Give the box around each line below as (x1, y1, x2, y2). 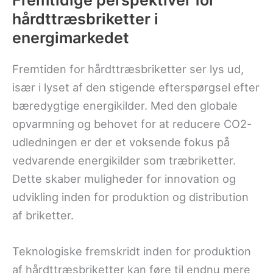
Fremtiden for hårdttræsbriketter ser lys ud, (12, 62, 244, 76)
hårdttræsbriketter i (12, 9, 158, 28)
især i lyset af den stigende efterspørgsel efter (12, 80, 260, 94)
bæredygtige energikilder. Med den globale (12, 98, 238, 112)
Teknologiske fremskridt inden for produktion (12, 244, 251, 258)
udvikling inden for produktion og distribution (12, 190, 249, 204)
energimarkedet (12, 28, 129, 47)
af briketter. (12, 208, 74, 222)
